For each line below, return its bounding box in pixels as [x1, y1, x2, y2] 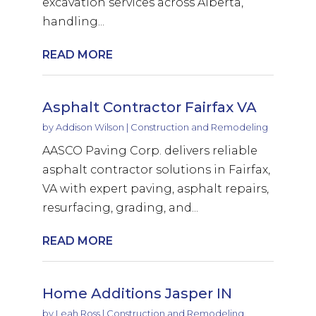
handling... [42, 14, 104, 28]
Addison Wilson [55, 121, 124, 133]
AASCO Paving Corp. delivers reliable [42, 143, 257, 157]
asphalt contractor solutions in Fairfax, [42, 162, 270, 176]
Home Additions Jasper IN [42, 284, 232, 302]
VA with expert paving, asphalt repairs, [42, 181, 269, 195]
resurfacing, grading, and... [42, 200, 198, 214]
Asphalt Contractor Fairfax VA [42, 98, 257, 116]
